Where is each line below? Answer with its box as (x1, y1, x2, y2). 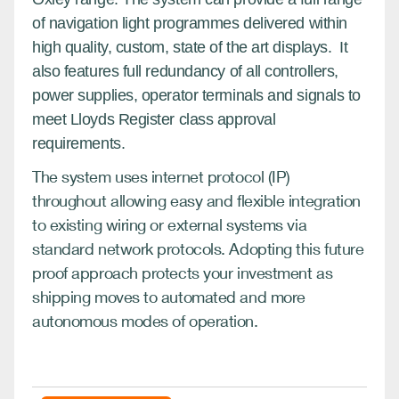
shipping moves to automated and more (32, 286, 305, 306)
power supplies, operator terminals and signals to (32, 85, 361, 104)
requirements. (32, 134, 129, 152)
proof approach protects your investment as (32, 262, 333, 282)
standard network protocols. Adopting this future (32, 238, 364, 258)
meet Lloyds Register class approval (32, 110, 276, 128)
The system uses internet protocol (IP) (32, 166, 290, 186)
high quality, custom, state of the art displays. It (32, 37, 348, 56)
